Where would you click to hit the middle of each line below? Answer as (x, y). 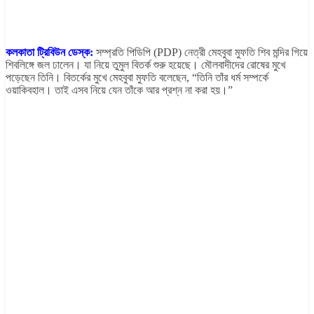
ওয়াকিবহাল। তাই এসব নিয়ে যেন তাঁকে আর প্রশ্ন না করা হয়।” (119, 90)
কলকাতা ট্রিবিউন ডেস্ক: (49, 53)
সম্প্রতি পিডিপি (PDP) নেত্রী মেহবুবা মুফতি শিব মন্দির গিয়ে (202, 53)
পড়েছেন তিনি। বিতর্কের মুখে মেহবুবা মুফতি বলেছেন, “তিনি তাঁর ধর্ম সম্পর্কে (137, 78)
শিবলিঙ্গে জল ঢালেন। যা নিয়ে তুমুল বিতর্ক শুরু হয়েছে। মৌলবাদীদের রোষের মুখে (145, 65)
